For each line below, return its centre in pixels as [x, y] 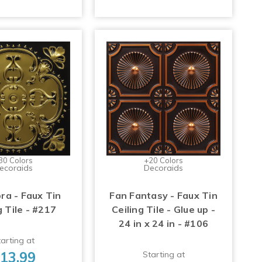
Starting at [163, 254]
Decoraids [164, 168]
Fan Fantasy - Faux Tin [163, 195]
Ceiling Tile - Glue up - [164, 209]
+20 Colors [164, 160]
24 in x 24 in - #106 [164, 223]
